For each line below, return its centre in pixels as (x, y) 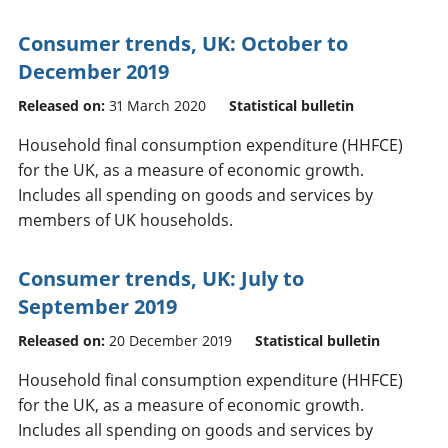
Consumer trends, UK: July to (161, 278)
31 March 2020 (157, 105)
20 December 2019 (170, 340)
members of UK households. (125, 219)
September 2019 (97, 306)
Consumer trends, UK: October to (183, 43)
